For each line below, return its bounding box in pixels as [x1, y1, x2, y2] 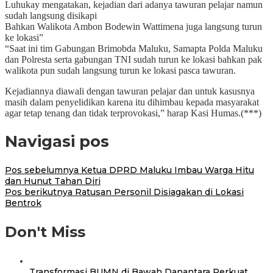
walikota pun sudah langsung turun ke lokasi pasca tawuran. [5, 65, 236, 76]
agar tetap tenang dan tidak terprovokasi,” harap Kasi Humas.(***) [5, 107, 261, 118]
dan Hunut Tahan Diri [5, 175, 101, 186]
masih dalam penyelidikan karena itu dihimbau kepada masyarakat [5, 96, 259, 107]
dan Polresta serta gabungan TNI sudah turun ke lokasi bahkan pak [5, 54, 262, 65]
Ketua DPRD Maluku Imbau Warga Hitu [79, 164, 254, 175]
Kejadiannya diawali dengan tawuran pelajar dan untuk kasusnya [5, 85, 255, 96]
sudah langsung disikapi [5, 10, 97, 21]
